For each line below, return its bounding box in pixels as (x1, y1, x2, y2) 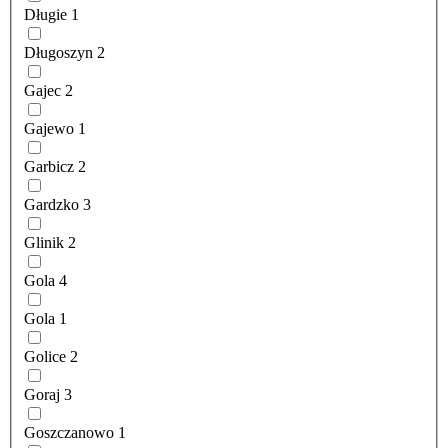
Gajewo (24, 120, 74, 138)
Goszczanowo (24, 424, 114, 442)
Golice (24, 348, 66, 366)
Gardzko (24, 196, 79, 214)
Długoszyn (24, 44, 93, 62)
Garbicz (24, 158, 74, 176)
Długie (24, 6, 67, 24)
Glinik (24, 234, 64, 252)
